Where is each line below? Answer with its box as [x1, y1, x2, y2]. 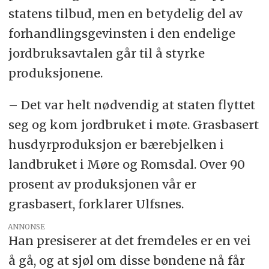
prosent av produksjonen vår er [8, 177, 196, 192]
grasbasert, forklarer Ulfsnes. [8, 196, 184, 212]
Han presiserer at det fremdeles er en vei [8, 233, 251, 249]
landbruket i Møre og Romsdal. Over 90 [8, 157, 245, 172]
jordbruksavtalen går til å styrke [8, 46, 205, 61]
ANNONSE [8, 222, 46, 232]
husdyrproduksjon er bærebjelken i [8, 137, 224, 153]
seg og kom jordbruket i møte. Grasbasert [8, 117, 259, 133]
